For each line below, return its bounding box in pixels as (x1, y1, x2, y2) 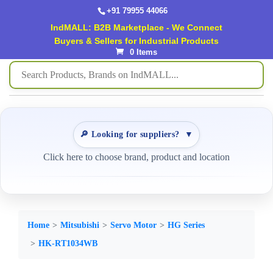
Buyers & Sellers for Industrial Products (54, 35, 219, 46)
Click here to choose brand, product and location (43, 152, 230, 162)
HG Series (168, 221, 205, 230)
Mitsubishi (60, 221, 99, 230)
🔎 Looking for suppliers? (80, 130, 180, 139)
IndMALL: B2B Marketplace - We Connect (50, 22, 222, 32)
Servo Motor (110, 221, 157, 230)
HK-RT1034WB (38, 239, 97, 248)
